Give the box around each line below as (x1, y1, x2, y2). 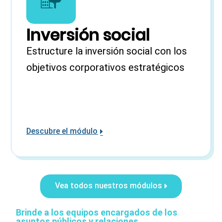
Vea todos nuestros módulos (55, 180, 162, 190)
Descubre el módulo (26, 126, 98, 136)
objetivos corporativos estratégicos (26, 61, 185, 73)
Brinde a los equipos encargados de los (16, 207, 178, 218)
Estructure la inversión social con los (26, 45, 187, 57)
